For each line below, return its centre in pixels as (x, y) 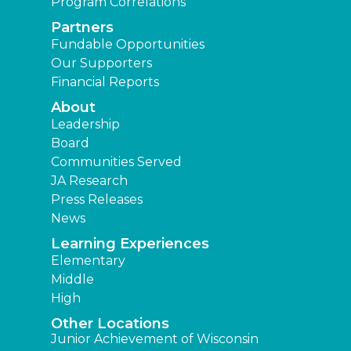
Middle (72, 280)
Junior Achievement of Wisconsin (155, 339)
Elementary (88, 261)
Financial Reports (105, 82)
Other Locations (110, 324)
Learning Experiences (130, 244)
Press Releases (97, 200)
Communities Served (116, 162)
